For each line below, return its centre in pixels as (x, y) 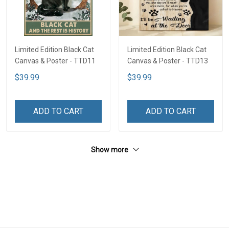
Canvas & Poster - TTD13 (168, 61)
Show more (110, 150)
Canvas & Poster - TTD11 (55, 61)
